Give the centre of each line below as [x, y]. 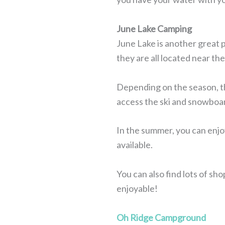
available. [135, 145]
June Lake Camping [154, 28]
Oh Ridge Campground [161, 218]
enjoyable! [137, 189]
